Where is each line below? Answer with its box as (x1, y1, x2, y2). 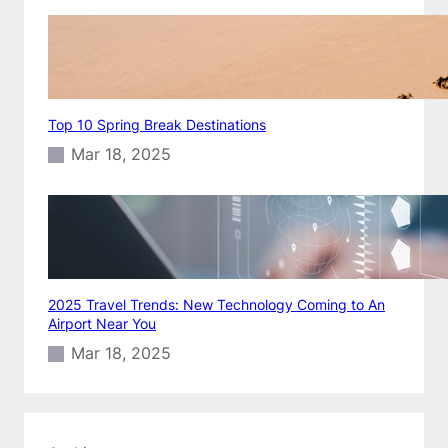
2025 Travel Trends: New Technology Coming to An (48, 295, 385, 313)
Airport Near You (48, 314, 156, 332)
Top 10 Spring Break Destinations (48, 115, 266, 133)
